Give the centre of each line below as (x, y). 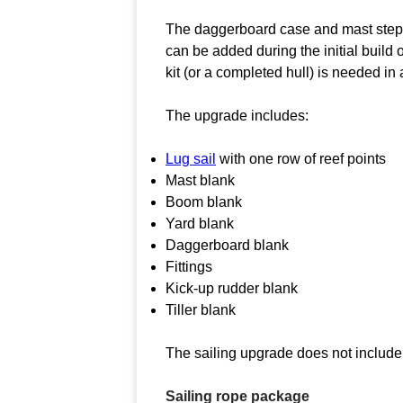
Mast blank (200, 180)
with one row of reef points (301, 158)
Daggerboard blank (227, 245)
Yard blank (200, 223)
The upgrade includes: (237, 115)
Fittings (189, 266)
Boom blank (204, 201)
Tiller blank (201, 309)
